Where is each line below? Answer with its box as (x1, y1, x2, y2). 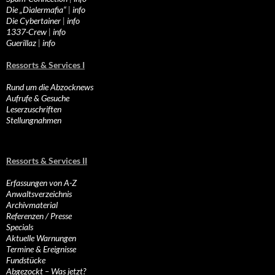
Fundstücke (6, 255, 45, 266)
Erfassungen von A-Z (6, 177, 77, 188)
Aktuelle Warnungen (6, 233, 76, 244)
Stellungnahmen (6, 115, 61, 126)
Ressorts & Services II (6, 155, 87, 166)
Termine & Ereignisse (6, 244, 76, 255)
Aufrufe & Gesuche (6, 93, 69, 104)
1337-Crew (6, 26, 47, 37)
